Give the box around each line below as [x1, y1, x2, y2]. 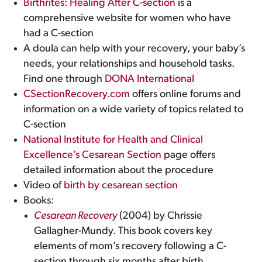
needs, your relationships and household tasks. [23, 58, 235, 70]
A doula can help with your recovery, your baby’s [23, 43, 246, 54]
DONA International [105, 74, 195, 85]
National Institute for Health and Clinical [23, 135, 204, 146]
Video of [23, 180, 64, 191]
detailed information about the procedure [23, 165, 214, 176]
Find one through [23, 74, 105, 85]
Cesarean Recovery [34, 211, 118, 222]
